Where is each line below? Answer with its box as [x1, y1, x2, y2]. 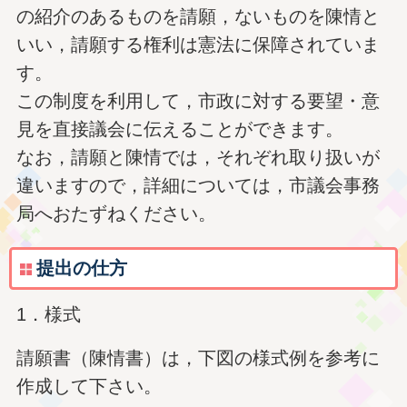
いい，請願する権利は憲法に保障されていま [15, 35, 380, 55]
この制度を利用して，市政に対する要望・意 [15, 91, 380, 112]
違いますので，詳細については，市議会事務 [15, 175, 380, 196]
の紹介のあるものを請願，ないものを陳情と [15, 6, 380, 27]
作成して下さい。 [15, 376, 162, 396]
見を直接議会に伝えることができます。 [15, 119, 343, 140]
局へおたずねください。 [15, 203, 216, 224]
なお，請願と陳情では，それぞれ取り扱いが [15, 147, 380, 168]
